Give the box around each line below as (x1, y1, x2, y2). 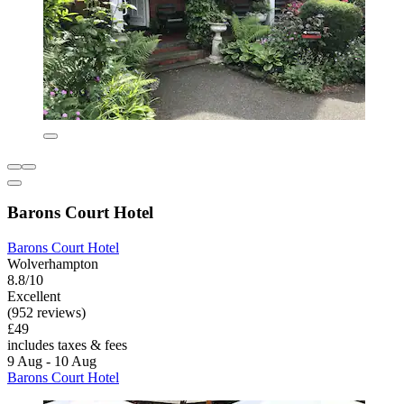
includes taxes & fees (7, 337, 127, 353)
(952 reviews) (7, 305, 86, 321)
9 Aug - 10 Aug (7, 353, 96, 370)
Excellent (7, 289, 60, 305)
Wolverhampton (7, 256, 98, 272)
